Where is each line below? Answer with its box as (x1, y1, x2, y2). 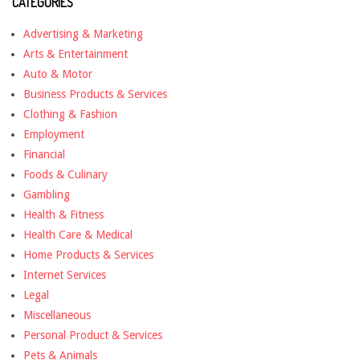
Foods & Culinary (23, 167, 108, 181)
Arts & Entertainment (23, 47, 128, 60)
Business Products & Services (23, 87, 167, 100)
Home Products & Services (23, 247, 153, 261)
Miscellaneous (23, 308, 91, 321)
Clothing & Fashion (23, 107, 117, 121)
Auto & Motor (23, 67, 92, 80)
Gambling (23, 187, 70, 201)
